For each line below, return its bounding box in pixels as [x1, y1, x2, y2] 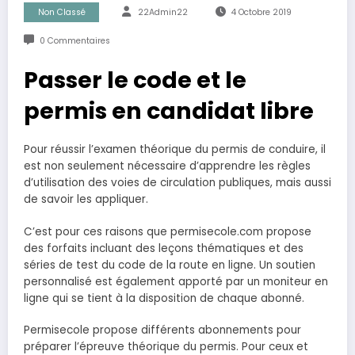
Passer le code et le [24, 64, 246, 97]
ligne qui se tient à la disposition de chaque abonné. [24, 290, 304, 306]
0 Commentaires [39, 35, 110, 48]
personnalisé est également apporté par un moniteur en [24, 273, 328, 289]
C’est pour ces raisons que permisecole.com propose [24, 223, 311, 239]
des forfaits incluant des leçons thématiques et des [24, 240, 303, 256]
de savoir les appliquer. [24, 192, 148, 208]
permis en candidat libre [24, 95, 314, 128]
